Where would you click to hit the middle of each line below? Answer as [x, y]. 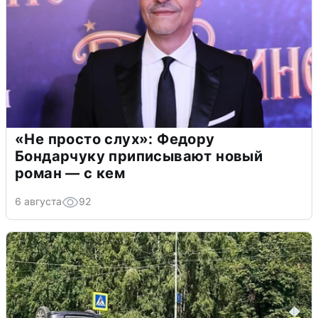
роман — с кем [70, 173]
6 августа [38, 201]
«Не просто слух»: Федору [115, 139]
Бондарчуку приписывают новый [139, 156]
